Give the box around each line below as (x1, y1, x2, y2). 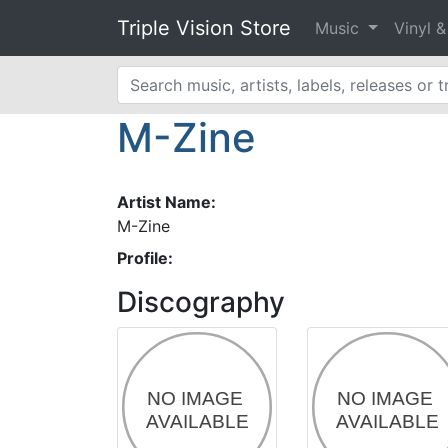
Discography (117, 285, 285, 319)
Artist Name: (117, 192, 216, 212)
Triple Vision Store (117, 16, 291, 40)
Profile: (117, 248, 173, 268)
